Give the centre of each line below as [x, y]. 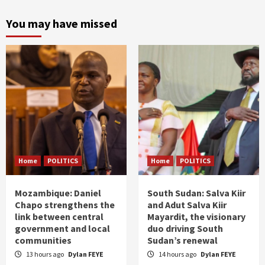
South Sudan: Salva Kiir [196, 193]
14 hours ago [178, 254]
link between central [59, 216]
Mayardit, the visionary [196, 216]
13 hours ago [46, 254]
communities [43, 240]
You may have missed [62, 23]
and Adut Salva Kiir [187, 204]
